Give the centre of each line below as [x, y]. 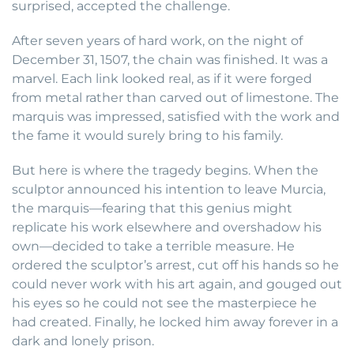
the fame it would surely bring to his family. [147, 136]
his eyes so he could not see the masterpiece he [164, 303]
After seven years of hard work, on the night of [157, 41]
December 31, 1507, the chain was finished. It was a [170, 60]
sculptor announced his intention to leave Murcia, [169, 190]
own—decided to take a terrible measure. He [153, 247]
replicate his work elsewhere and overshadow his [167, 228]
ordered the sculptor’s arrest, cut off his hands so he [175, 265]
